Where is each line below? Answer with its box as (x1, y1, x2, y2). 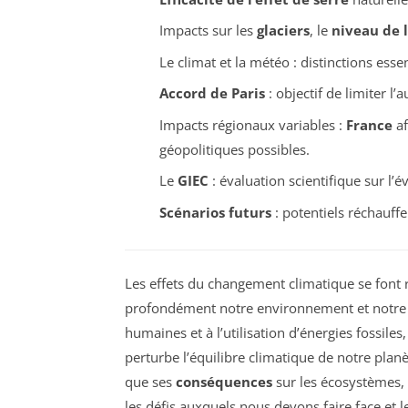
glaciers (256, 21, 310, 40)
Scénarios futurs (158, 202, 271, 221)
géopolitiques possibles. (158, 139, 310, 158)
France (345, 115, 393, 134)
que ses (125, 372, 176, 391)
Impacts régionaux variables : (158, 115, 346, 134)
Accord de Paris (158, 84, 265, 103)
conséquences (176, 372, 272, 391)
